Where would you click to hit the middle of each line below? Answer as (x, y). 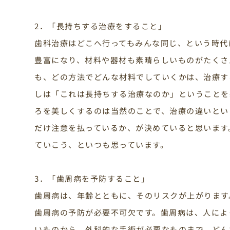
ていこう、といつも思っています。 (102, 144)
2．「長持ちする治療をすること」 (101, 25)
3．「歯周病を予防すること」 (92, 178)
